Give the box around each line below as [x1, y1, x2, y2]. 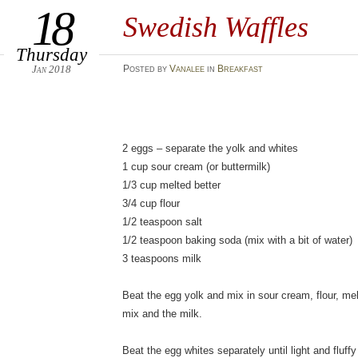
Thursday [15, 44, 87, 65]
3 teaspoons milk [122, 253, 202, 265]
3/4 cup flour [122, 197, 181, 209]
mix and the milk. [122, 308, 203, 320]
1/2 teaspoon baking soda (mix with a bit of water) [122, 234, 353, 246]
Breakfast [217, 63, 263, 74]
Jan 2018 [31, 63, 71, 75]
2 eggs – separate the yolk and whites [122, 142, 299, 154]
